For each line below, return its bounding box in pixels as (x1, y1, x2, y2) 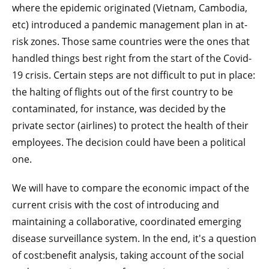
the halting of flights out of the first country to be (12, 85, 233, 98)
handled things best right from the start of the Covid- (12, 51, 252, 65)
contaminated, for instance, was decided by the (12, 101, 226, 115)
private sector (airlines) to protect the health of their (12, 118, 249, 132)
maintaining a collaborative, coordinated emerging (12, 214, 241, 228)
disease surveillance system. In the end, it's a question (12, 231, 256, 245)
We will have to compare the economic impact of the (12, 181, 249, 195)
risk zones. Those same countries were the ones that (12, 34, 250, 48)
